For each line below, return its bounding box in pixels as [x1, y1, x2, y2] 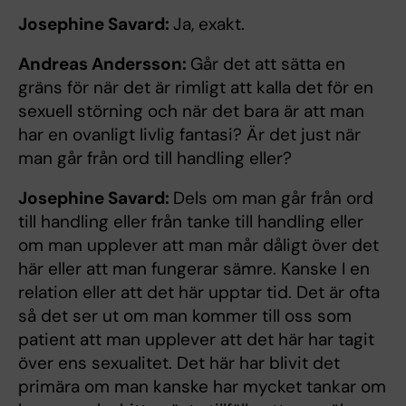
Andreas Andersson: [18, 52, 190, 75]
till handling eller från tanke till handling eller [18, 209, 363, 233]
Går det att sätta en [190, 52, 345, 75]
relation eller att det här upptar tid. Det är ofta [18, 280, 380, 304]
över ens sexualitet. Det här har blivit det [18, 351, 340, 374]
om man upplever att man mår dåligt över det [18, 233, 379, 256]
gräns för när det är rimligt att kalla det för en [18, 75, 373, 99]
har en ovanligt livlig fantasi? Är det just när [18, 122, 361, 146]
